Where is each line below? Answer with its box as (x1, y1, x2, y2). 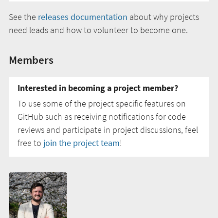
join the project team (43, 137, 120, 149)
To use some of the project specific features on (18, 98, 186, 109)
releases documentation (38, 11, 127, 23)
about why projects (127, 11, 199, 23)
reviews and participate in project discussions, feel (18, 124, 198, 136)
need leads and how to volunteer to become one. (9, 24, 188, 36)
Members (9, 53, 54, 67)
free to (18, 137, 43, 149)
